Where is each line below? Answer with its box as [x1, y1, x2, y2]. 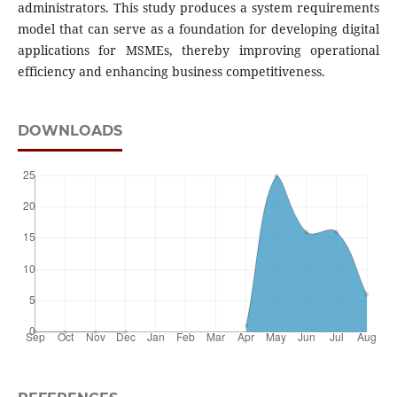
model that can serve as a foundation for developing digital [17, 20, 380, 38]
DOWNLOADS [17, 122, 122, 140]
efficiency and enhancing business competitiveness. [17, 63, 325, 81]
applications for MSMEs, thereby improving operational [17, 42, 380, 59]
